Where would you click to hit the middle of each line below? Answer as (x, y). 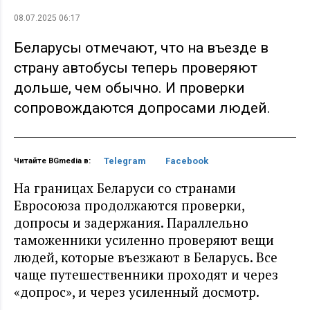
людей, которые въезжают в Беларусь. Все (146, 257)
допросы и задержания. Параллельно (131, 223)
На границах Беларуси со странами (125, 188)
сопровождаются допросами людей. (142, 108)
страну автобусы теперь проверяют (136, 67)
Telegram (125, 161)
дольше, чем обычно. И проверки (129, 88)
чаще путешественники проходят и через (146, 275)
